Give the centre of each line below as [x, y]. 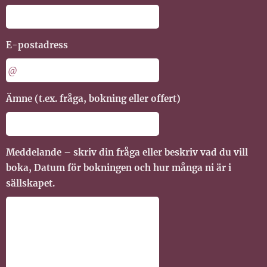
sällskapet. [30, 183]
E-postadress [37, 45]
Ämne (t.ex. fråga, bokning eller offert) [93, 99]
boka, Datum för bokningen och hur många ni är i [119, 168]
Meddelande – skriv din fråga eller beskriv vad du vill [127, 152]
